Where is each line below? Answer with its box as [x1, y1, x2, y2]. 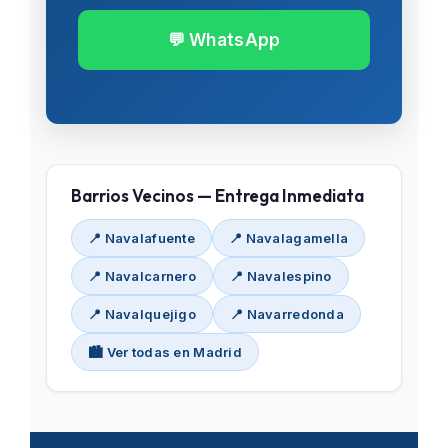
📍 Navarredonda [230, 306, 344, 322]
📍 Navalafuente [88, 230, 195, 246]
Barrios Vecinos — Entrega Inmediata [71, 185, 364, 206]
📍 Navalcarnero [88, 268, 196, 284]
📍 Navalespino [230, 268, 332, 284]
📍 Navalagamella [229, 230, 349, 246]
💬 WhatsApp [167, 30, 281, 50]
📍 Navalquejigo [88, 306, 196, 322]
